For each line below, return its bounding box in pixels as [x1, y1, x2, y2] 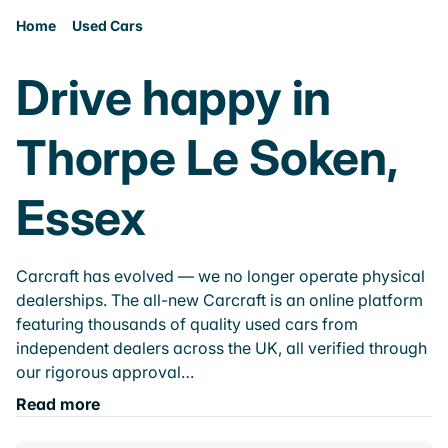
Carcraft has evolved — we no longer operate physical [16, 266, 425, 286]
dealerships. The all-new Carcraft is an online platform [16, 290, 423, 310]
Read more [16, 394, 100, 414]
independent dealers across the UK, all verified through [16, 338, 427, 358]
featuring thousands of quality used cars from [16, 314, 358, 334]
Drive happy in [16, 68, 332, 127]
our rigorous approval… [16, 362, 194, 382]
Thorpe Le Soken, [16, 128, 398, 187]
